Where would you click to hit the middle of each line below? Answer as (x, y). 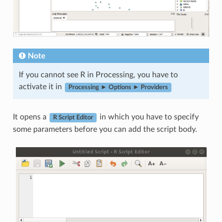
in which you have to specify (148, 117)
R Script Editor (73, 118)
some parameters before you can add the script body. (105, 130)
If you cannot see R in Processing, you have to (98, 75)
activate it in (41, 87)
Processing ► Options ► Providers (118, 87)
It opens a (30, 117)
